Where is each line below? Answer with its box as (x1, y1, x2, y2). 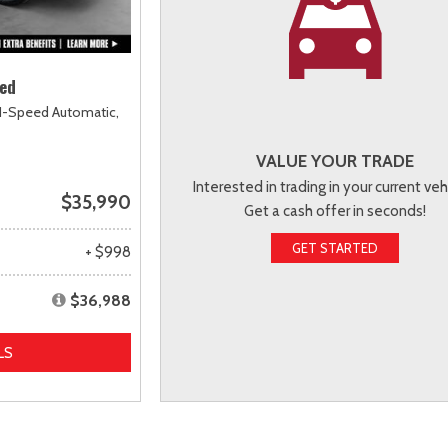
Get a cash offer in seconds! (244, 202, 427, 221)
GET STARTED (292, 240, 379, 257)
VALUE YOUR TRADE (256, 151, 415, 172)
